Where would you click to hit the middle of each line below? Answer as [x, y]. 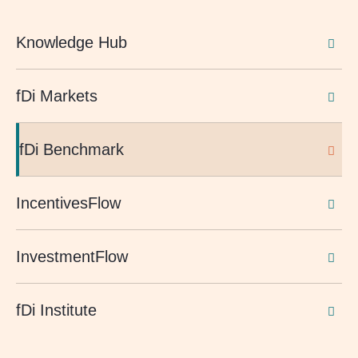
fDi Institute [56, 310]
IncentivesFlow [68, 203]
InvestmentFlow [72, 257]
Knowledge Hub [72, 42]
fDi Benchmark [72, 149]
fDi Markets [57, 96]
